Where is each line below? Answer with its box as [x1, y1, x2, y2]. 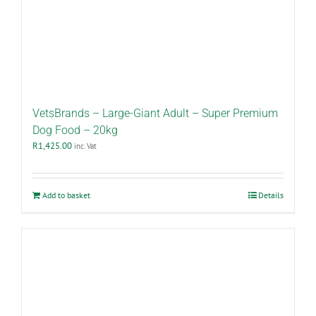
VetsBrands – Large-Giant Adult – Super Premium [32, 107, 278, 121]
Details [258, 190, 284, 201]
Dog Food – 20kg [32, 123, 118, 138]
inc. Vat [74, 141, 97, 152]
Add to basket [42, 190, 90, 201]
